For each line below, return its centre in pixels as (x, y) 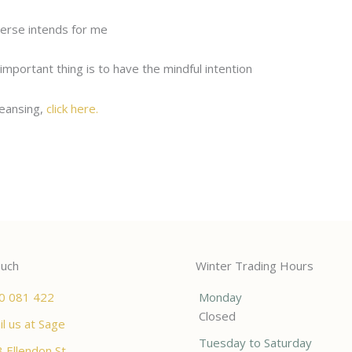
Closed (217, 315)
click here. (72, 108)
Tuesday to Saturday (255, 342)
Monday (220, 297)
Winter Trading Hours (255, 265)
